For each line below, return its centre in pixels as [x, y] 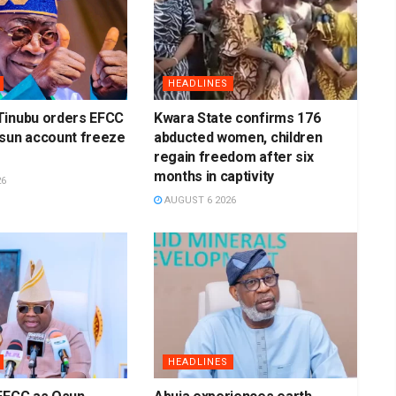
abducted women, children [238, 138]
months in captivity [213, 177]
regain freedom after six [233, 157]
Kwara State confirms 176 [237, 118]
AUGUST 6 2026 [198, 201]
